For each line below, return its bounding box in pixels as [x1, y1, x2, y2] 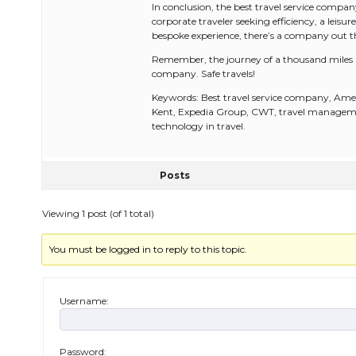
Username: [60, 295, 109, 307]
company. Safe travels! [152, 68, 255, 79]
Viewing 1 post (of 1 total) [42, 207, 154, 219]
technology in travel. [152, 120, 246, 132]
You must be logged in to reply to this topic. [49, 243, 248, 255]
